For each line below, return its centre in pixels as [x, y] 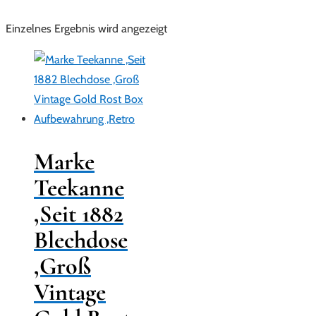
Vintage [70, 292]
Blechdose [81, 240]
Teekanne [79, 188]
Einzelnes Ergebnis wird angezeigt [86, 28]
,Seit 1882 [79, 214]
